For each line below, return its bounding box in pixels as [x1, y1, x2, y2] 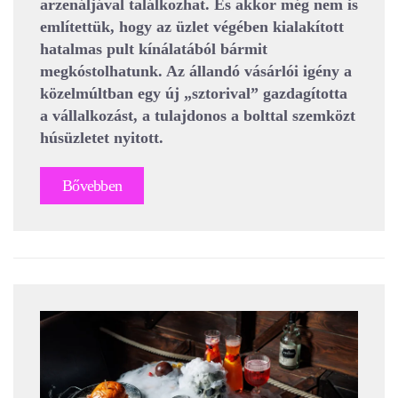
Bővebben [62, 177, 123, 195]
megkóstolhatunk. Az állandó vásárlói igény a [40, 62, 352, 81]
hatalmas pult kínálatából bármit [40, 40, 267, 59]
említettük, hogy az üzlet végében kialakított [40, 18, 344, 36]
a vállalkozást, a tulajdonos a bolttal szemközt [40, 107, 355, 125]
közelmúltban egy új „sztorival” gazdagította [40, 84, 347, 103]
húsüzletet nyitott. [40, 129, 163, 147]
